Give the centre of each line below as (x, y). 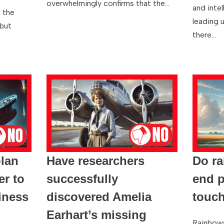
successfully (82, 178)
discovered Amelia (99, 196)
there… (205, 35)
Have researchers (95, 160)
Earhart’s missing (96, 214)
